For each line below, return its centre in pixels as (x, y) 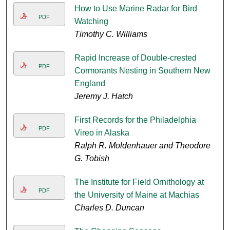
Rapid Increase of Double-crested (135, 58)
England (90, 84)
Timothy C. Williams (111, 34)
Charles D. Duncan (109, 208)
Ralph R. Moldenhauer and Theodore (142, 146)
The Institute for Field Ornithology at (139, 182)
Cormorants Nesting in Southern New (142, 71)
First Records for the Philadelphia (135, 120)
